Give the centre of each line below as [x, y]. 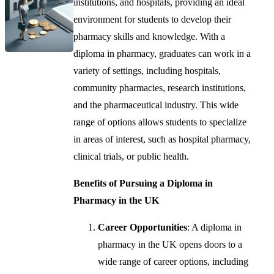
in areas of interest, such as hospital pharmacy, [162, 139]
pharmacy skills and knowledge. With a [150, 36]
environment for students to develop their [153, 19]
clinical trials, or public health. [131, 156]
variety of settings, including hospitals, [147, 70]
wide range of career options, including [173, 261]
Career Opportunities [143, 227]
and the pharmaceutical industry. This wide [156, 105]
